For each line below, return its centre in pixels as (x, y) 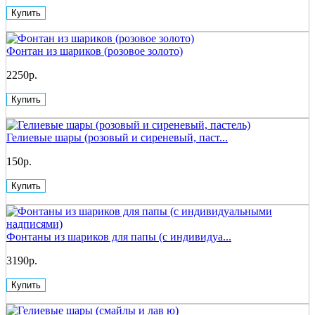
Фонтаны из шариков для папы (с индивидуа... (119, 236)
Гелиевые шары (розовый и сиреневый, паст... (117, 137)
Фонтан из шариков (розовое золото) (95, 51)
